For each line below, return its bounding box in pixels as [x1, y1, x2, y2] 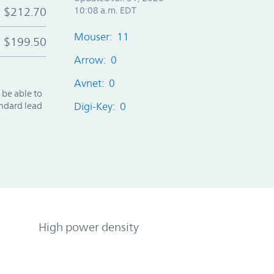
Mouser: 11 [73, 30, 129, 43]
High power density [39, 220, 139, 234]
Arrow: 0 [73, 53, 117, 66]
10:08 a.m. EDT [73, 4, 136, 15]
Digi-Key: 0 [73, 100, 126, 113]
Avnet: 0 [73, 76, 115, 89]
